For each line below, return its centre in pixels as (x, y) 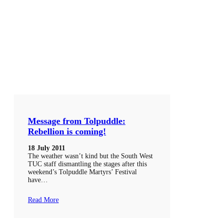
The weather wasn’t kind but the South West (90, 156)
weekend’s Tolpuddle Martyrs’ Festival (82, 172)
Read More (43, 200)
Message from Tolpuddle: (77, 121)
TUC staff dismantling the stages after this (87, 164)
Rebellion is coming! (67, 132)
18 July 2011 (47, 148)
